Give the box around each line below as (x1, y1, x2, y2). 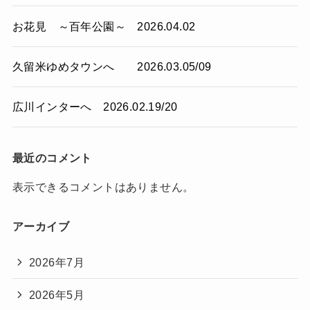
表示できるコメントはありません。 (12, 180, 194, 193)
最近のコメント (12, 152, 92, 165)
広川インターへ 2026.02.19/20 (12, 100, 178, 113)
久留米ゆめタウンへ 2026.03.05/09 (12, 60, 212, 73)
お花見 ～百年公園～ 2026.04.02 (12, 19, 196, 33)
